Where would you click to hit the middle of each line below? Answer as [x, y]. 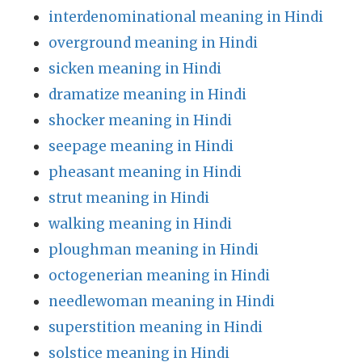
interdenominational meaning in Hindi [186, 17]
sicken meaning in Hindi [135, 69]
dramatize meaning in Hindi [147, 95]
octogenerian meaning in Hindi [159, 276]
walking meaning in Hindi [140, 224]
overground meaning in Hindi [153, 43]
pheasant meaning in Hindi [145, 172]
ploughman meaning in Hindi [154, 250]
